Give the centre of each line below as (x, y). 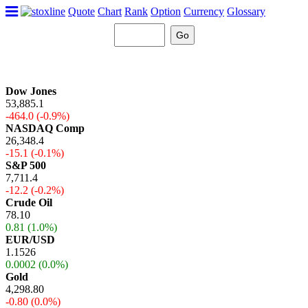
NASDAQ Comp (45, 128)
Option (166, 11)
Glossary (246, 11)
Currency (204, 11)
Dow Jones (31, 91)
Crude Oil (29, 202)
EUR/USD (30, 240)
